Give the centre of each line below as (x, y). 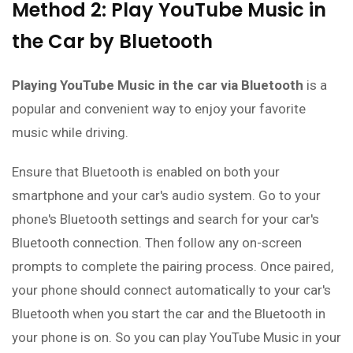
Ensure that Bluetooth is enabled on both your (146, 172)
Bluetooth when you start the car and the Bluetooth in (169, 314)
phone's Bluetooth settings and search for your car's (165, 219)
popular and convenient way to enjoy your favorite (159, 109)
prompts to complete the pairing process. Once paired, (173, 267)
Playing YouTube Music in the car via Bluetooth (158, 85)
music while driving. (70, 133)
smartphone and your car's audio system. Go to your (166, 196)
